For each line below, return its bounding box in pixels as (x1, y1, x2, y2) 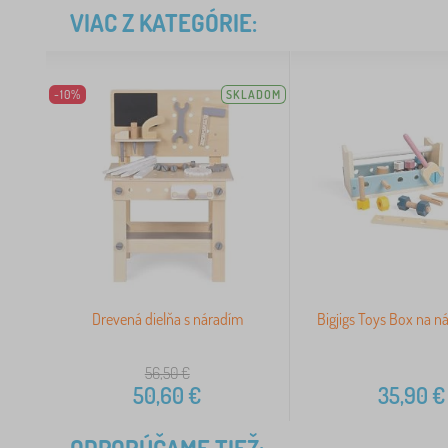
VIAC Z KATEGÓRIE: (70, 7, 257, 38)
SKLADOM (225, 87, 281, 102)
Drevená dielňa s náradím (91, 308, 243, 329)
